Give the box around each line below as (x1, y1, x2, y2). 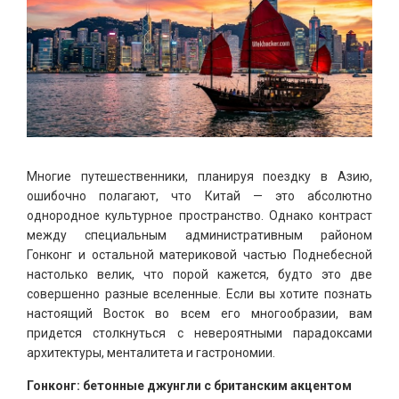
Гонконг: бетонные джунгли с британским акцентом (27, 378, 352, 393)
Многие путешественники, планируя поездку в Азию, (27, 168, 372, 183)
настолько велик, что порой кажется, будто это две (27, 266, 372, 281)
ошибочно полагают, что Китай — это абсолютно (27, 188, 372, 203)
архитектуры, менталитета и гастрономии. (27, 345, 275, 360)
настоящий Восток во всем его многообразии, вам (27, 305, 372, 321)
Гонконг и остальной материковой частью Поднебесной (27, 247, 372, 262)
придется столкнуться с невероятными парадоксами (27, 325, 372, 340)
